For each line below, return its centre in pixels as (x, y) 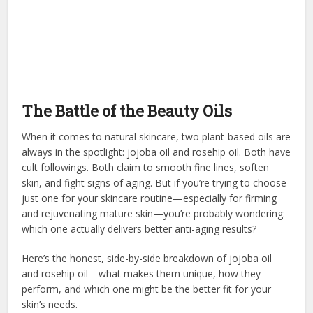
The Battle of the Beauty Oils (127, 110)
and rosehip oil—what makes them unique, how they (141, 273)
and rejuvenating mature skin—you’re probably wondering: (154, 213)
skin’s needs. (50, 304)
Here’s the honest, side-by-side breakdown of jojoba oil (147, 258)
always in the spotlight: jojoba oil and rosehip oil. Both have (156, 152)
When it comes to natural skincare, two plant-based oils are (156, 136)
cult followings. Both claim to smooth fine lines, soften (146, 167)
